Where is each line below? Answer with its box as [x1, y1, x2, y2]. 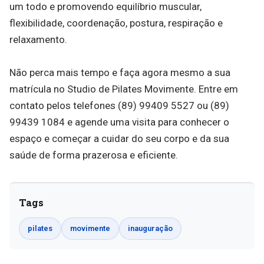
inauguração [128, 224, 173, 233]
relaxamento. [9, 34, 67, 45]
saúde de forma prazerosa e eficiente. [9, 149, 178, 161]
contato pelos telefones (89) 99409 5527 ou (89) [9, 100, 229, 111]
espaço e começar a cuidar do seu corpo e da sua [9, 133, 229, 144]
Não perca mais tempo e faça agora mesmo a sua [9, 67, 230, 78]
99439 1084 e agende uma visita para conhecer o [9, 116, 229, 128]
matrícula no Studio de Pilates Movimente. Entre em [9, 83, 238, 95]
